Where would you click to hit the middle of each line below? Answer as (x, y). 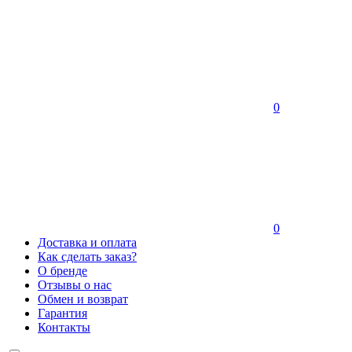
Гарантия (62, 313)
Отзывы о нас (75, 285)
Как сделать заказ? (87, 257)
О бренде (62, 271)
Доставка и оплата (87, 242)
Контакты (64, 327)
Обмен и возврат (83, 299)
